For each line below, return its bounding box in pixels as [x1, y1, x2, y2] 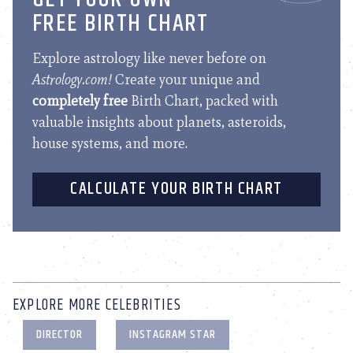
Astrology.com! [32, 70, 112, 88]
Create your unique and [112, 70, 260, 88]
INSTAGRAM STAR [129, 324, 217, 344]
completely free [32, 91, 128, 110]
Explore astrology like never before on [32, 49, 266, 67]
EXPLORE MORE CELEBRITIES [13, 292, 181, 318]
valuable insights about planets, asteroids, [32, 113, 286, 131]
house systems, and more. [32, 134, 188, 152]
